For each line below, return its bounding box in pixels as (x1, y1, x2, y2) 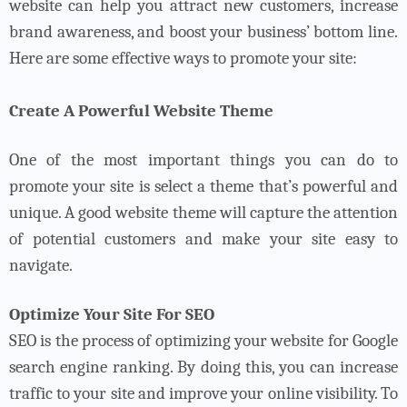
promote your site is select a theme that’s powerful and (9, 175, 398, 196)
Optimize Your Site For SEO (9, 303, 214, 324)
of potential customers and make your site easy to (9, 228, 398, 249)
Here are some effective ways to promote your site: (9, 47, 357, 68)
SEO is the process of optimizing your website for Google (9, 330, 398, 351)
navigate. (9, 254, 76, 275)
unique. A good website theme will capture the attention (9, 202, 398, 223)
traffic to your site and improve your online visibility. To (9, 382, 398, 403)
